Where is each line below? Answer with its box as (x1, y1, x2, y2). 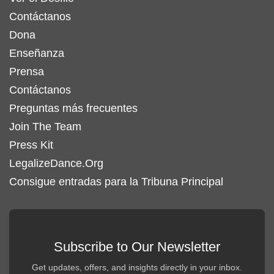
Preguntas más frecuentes (9, 102, 138, 114)
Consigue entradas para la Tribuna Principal (9, 176, 223, 188)
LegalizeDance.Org (9, 157, 103, 169)
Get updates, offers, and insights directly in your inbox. (32, 262, 242, 272)
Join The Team (9, 120, 81, 133)
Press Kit (9, 139, 53, 151)
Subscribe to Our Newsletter (54, 239, 220, 254)
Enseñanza (9, 47, 64, 59)
